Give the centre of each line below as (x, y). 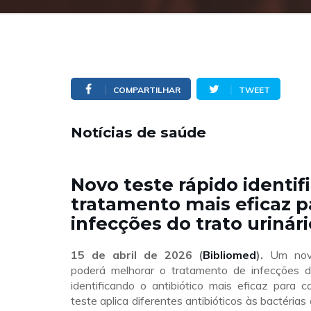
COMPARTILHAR (147, 90)
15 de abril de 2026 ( (137, 255)
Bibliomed (230, 255)
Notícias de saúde (138, 132)
